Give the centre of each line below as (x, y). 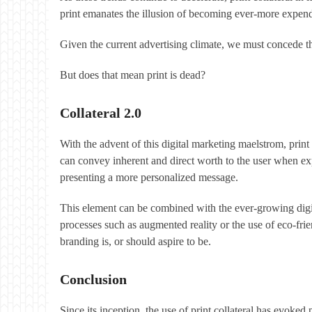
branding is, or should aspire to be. (135, 241)
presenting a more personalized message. (149, 177)
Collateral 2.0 (101, 112)
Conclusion (93, 279)
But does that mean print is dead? (133, 75)
